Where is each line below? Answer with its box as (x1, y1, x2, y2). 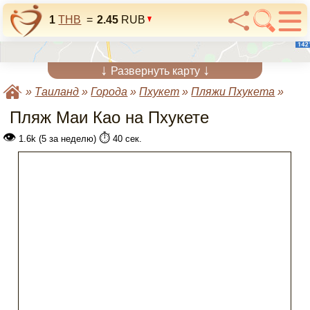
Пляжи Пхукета (191, 86, 275, 98)
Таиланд (35, 86, 80, 98)
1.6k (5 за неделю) (16, 134, 100, 144)
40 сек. (110, 134, 143, 144)
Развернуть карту (107, 65, 203, 77)
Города (91, 86, 128, 98)
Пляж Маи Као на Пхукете (10, 108, 210, 127)
